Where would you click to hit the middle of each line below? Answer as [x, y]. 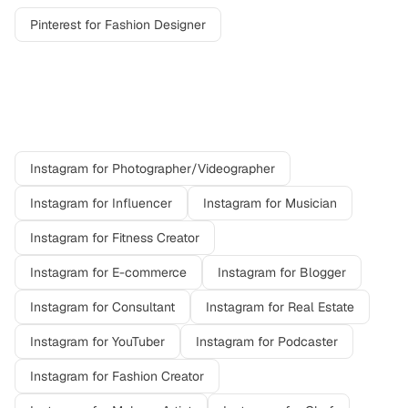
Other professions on [112, 115]
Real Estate [321, 307]
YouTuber [138, 342]
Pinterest [56, 25]
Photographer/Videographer [194, 168]
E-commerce [149, 272]
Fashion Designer [155, 25]
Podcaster [308, 342]
